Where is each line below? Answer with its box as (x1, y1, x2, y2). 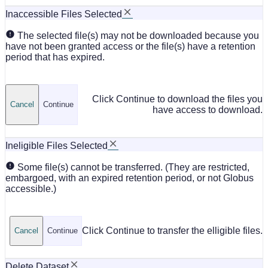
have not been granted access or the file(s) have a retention (5, 41, 255, 51)
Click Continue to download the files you (92, 93, 263, 104)
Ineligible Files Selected (5, 140, 108, 151)
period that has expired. (5, 51, 105, 62)
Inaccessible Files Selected (5, 8, 122, 19)
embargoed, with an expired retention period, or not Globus (5, 172, 254, 183)
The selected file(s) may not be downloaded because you (15, 30, 259, 41)
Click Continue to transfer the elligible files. (82, 225, 263, 236)
